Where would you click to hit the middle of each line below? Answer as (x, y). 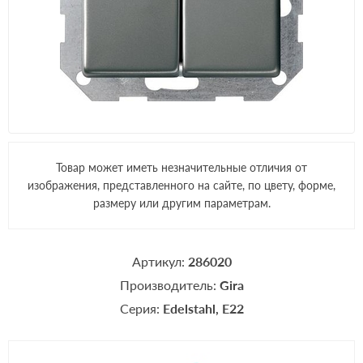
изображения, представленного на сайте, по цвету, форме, (181, 185)
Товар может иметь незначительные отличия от (181, 167)
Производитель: (169, 285)
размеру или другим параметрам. (181, 203)
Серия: (141, 308)
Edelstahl (189, 308)
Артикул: (160, 261)
